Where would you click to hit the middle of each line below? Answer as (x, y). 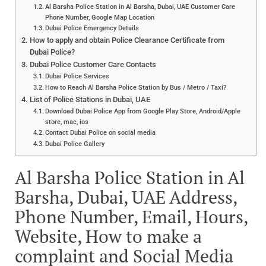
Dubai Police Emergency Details (92, 28)
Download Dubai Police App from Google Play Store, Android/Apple (143, 111)
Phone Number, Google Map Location (100, 18)
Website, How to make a (108, 237)
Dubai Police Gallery (75, 144)
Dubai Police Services (77, 76)
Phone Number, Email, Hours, (131, 217)
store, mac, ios (67, 122)
